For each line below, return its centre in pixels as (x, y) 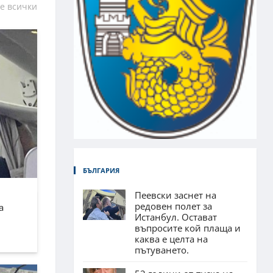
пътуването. (162, 250)
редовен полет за (173, 206)
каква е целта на (171, 239)
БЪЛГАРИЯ (101, 170)
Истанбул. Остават (176, 217)
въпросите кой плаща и (188, 228)
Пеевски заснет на (175, 195)
